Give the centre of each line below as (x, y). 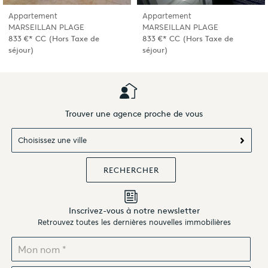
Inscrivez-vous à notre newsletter (134, 211)
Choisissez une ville (53, 140)
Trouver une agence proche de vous (134, 113)
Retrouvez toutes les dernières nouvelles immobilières (134, 223)
